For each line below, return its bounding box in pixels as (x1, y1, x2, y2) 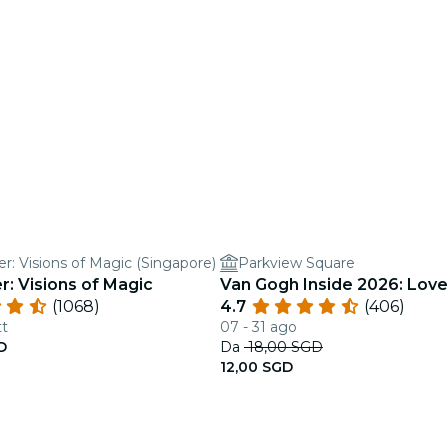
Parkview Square (238, 254, 355, 272)
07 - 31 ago (220, 318, 297, 336)
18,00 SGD (244, 338, 323, 356)
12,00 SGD (220, 358, 293, 376)
